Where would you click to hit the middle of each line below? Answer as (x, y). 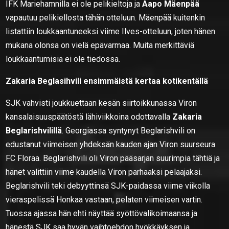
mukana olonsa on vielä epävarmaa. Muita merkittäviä (100, 45)
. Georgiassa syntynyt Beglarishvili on (129, 130)
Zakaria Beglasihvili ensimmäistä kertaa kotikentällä (107, 81)
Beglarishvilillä (34, 130)
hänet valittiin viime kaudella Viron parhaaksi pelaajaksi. (104, 172)
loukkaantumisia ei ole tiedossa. (63, 59)
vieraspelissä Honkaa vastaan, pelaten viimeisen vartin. (104, 199)
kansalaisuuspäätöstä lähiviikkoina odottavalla (88, 117)
